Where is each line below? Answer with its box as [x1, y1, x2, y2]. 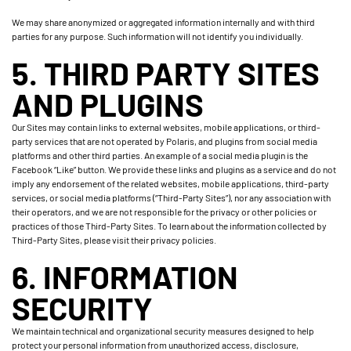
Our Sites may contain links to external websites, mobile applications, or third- [12, 121, 320, 132]
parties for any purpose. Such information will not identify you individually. [12, 31, 303, 42]
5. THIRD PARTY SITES [12, 54, 320, 92]
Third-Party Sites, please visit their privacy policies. [12, 234, 216, 245]
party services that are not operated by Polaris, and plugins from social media [12, 136, 317, 147]
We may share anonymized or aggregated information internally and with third [12, 16, 315, 27]
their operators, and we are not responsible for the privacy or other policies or [12, 206, 317, 217]
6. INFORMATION [12, 258, 238, 295]
